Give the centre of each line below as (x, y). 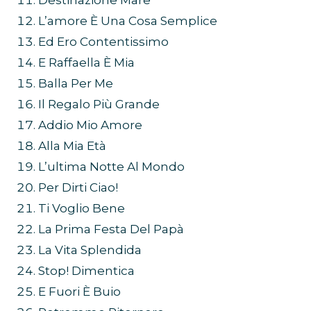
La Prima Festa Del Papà (111, 229)
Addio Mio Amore (90, 125)
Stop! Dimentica (86, 271)
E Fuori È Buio (79, 292)
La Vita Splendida (90, 250)
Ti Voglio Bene (82, 209)
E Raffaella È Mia (86, 63)
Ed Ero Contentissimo (103, 42)
